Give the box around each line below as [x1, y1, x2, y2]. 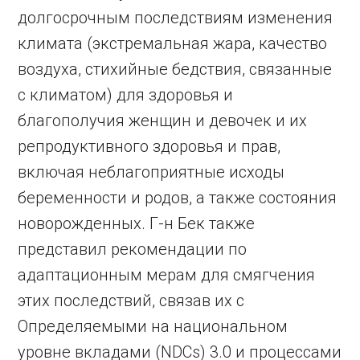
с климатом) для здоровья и [18, 85, 234, 104]
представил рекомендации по [18, 239, 247, 259]
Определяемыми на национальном [18, 317, 288, 336]
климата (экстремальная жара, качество [18, 34, 328, 53]
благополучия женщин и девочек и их [18, 111, 308, 130]
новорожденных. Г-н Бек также [18, 214, 256, 233]
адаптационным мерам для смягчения [18, 265, 316, 284]
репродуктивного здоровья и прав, [18, 137, 281, 156]
